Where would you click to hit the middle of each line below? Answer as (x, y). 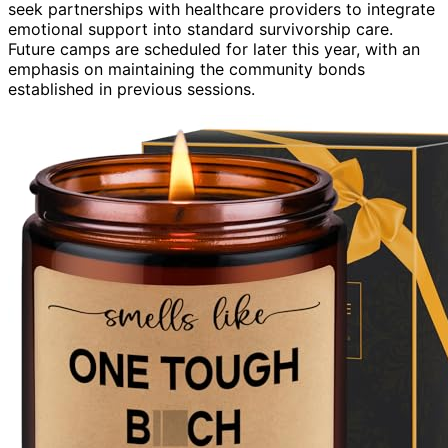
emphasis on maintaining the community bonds (186, 68)
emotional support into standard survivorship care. (200, 28)
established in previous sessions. (131, 88)
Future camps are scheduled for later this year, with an (214, 48)
